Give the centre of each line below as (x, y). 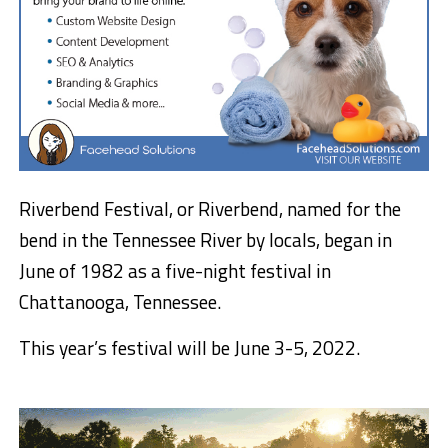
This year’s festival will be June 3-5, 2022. (189, 348)
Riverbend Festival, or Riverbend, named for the (209, 209)
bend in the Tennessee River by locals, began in (205, 240)
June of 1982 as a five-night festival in (174, 271)
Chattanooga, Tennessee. (119, 302)
